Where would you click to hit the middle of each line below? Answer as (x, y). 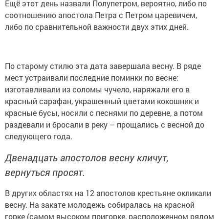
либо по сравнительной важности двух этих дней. (97, 26)
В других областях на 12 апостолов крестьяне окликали (108, 193)
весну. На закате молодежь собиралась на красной (100, 204)
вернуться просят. (45, 172)
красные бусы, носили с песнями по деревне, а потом (104, 112)
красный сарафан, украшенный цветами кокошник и (102, 101)
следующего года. (39, 136)
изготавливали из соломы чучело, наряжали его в (97, 89)
